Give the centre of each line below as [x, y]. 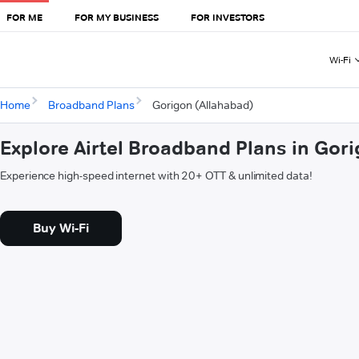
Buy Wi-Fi [61, 228]
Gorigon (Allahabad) [202, 105]
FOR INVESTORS [228, 17]
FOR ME [24, 17]
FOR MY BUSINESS [117, 17]
